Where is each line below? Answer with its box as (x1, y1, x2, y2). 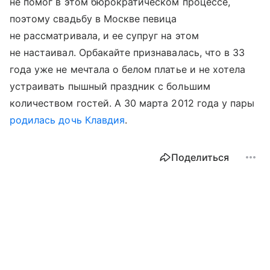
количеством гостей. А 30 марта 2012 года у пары (10, 97, 255, 110)
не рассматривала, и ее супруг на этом (10, 30, 199, 42)
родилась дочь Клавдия (10, 114, 125, 127)
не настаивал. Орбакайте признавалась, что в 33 (10, 46, 245, 59)
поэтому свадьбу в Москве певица (10, 13, 177, 25)
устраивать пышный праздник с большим (10, 80, 210, 93)
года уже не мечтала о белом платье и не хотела (10, 63, 246, 76)
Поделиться (171, 151, 229, 164)
